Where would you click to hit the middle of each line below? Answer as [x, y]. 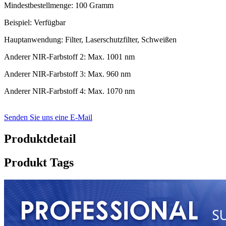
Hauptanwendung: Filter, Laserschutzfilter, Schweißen [90, 40]
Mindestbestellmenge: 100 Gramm [59, 6]
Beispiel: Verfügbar [35, 23]
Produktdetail [40, 139]
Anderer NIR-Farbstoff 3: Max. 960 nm [67, 74]
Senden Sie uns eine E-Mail [48, 118]
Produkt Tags [39, 163]
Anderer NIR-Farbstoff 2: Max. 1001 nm [69, 57]
